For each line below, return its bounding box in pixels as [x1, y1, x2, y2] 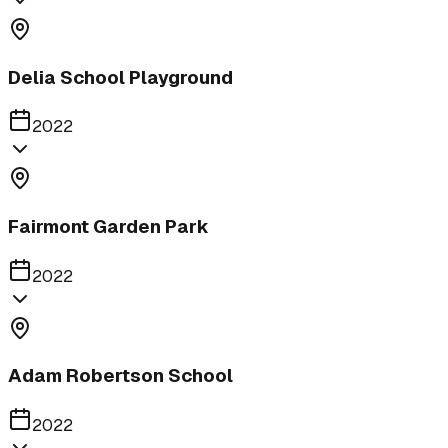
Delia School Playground [8, 64, 233, 90]
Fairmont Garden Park [8, 214, 209, 240]
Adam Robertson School [8, 363, 233, 389]
